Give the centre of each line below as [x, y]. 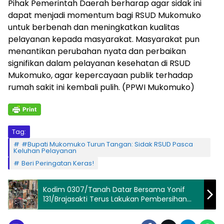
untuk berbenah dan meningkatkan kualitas [94, 27]
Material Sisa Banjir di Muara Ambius [105, 209]
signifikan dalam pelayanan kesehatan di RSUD [99, 63]
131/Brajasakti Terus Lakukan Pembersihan [115, 199]
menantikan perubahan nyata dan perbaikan [97, 51]
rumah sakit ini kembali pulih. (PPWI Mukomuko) [101, 87]
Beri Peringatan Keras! [58, 163]
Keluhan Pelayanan [45, 151]
